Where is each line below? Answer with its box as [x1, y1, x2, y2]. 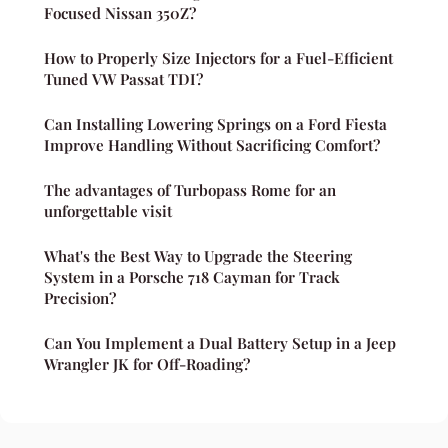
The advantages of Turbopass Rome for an [44, 179, 336, 200]
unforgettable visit [44, 200, 172, 221]
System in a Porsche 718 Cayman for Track [44, 266, 340, 287]
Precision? [44, 287, 116, 308]
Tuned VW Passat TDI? [44, 68, 203, 89]
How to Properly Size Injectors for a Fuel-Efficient [44, 47, 393, 68]
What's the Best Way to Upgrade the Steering [44, 245, 352, 266]
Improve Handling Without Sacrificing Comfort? [44, 134, 380, 155]
